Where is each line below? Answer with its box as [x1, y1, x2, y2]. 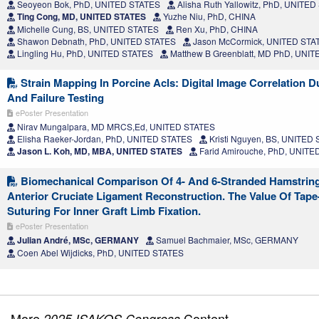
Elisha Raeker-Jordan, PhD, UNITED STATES [15, 132, 192, 145]
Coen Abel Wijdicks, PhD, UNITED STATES [15, 246, 184, 259]
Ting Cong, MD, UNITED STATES [15, 10, 146, 23]
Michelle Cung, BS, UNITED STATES [15, 23, 159, 36]
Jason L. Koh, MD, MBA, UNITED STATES [15, 145, 182, 158]
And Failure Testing [7, 90, 104, 106]
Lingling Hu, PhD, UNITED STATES [15, 47, 153, 60]
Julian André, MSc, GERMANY [15, 234, 139, 247]
